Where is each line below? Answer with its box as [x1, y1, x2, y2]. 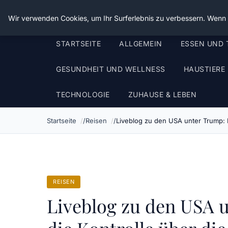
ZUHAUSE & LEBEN [128, 90, 196, 99]
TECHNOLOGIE [56, 90, 110, 99]
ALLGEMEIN [119, 39, 162, 48]
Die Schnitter [47, 7, 116, 23]
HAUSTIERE [183, 65, 225, 73]
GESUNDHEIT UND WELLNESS [56, 65, 165, 73]
